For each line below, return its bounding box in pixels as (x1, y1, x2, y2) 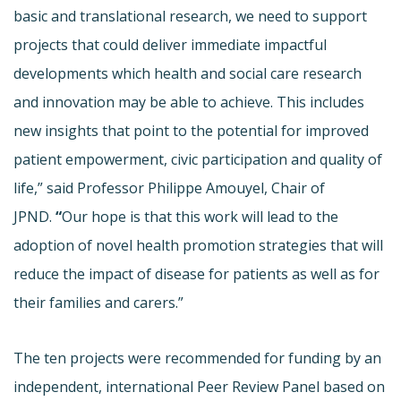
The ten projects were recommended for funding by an (13, 347, 381, 368)
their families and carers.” (13, 292, 183, 312)
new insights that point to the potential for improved (13, 120, 369, 141)
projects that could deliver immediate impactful (13, 34, 327, 55)
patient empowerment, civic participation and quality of (13, 149, 382, 169)
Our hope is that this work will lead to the (62, 206, 338, 226)
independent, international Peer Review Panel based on (13, 376, 385, 397)
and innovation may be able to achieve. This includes (13, 91, 364, 112)
